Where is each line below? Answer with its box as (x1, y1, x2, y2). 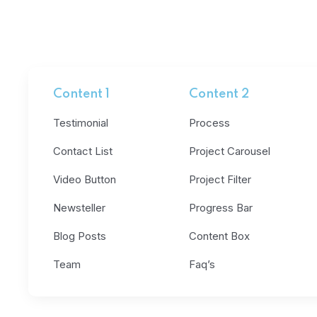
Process (188, 116, 230, 129)
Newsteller (53, 201, 105, 214)
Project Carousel (188, 144, 270, 158)
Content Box (188, 229, 250, 243)
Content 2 (188, 88, 249, 100)
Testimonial (53, 116, 108, 129)
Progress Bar (188, 201, 253, 214)
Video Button (53, 173, 116, 186)
